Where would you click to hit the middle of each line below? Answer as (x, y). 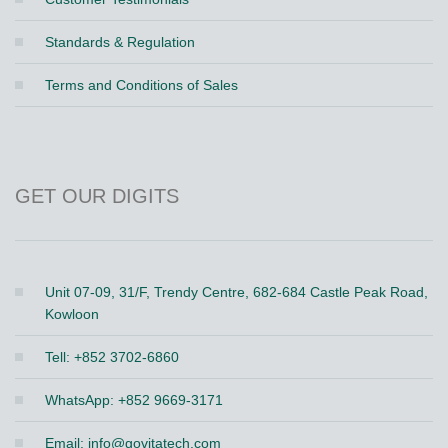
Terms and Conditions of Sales (141, 84)
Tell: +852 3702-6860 (112, 356)
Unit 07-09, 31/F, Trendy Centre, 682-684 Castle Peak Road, (236, 291)
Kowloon (72, 313)
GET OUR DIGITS (97, 195)
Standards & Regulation (120, 41)
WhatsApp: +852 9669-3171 (134, 399)
